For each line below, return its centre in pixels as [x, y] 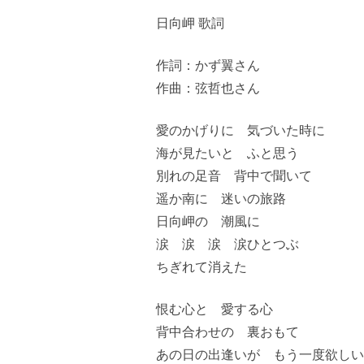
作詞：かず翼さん [208, 65]
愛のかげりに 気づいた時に [240, 130]
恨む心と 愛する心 [214, 308]
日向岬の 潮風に [208, 221]
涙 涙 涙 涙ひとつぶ [227, 243]
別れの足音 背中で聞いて [234, 175]
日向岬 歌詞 [190, 22]
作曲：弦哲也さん [208, 87]
